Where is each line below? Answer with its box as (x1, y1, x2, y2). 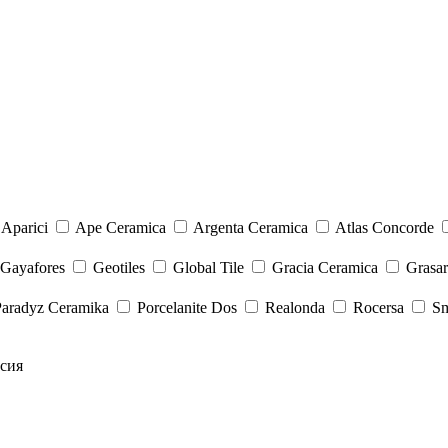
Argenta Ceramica (193, 219, 308, 236)
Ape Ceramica (75, 219, 166, 236)
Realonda (265, 299, 325, 316)
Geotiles (93, 259, 145, 276)
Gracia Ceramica (272, 259, 378, 276)
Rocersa (353, 299, 404, 316)
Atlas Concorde (335, 219, 434, 236)
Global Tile (173, 259, 244, 276)
